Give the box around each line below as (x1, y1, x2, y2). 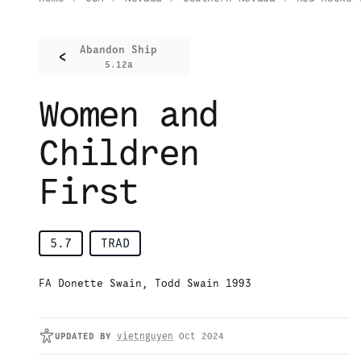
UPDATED (55, 330, 94, 342)
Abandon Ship (80, 43, 157, 57)
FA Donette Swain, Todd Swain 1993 (39, 276, 251, 291)
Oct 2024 (179, 330, 224, 342)
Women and (39, 91, 219, 138)
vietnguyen (117, 330, 173, 342)
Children (39, 130, 199, 176)
